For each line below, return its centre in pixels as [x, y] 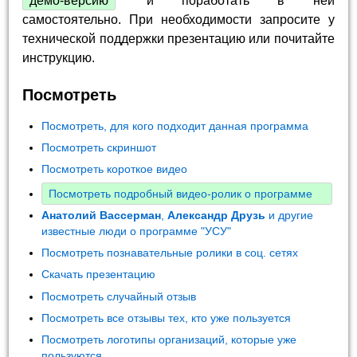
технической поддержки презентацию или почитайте [178, 39]
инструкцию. [59, 58]
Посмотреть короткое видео [115, 169]
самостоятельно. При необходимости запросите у [178, 20]
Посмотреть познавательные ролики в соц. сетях [170, 253]
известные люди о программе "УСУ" [137, 231]
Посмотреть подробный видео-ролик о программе [181, 194]
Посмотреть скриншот [99, 147]
